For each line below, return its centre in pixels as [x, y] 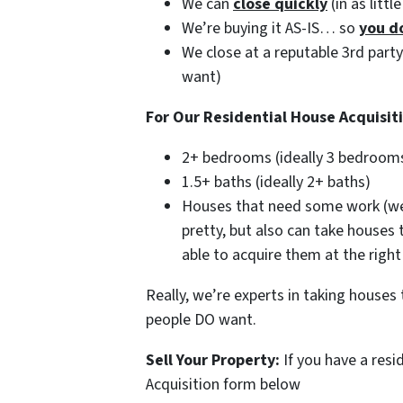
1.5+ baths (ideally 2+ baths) [276, 183]
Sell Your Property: [215, 361]
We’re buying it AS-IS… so [270, 29]
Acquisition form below [223, 385]
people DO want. [201, 320]
